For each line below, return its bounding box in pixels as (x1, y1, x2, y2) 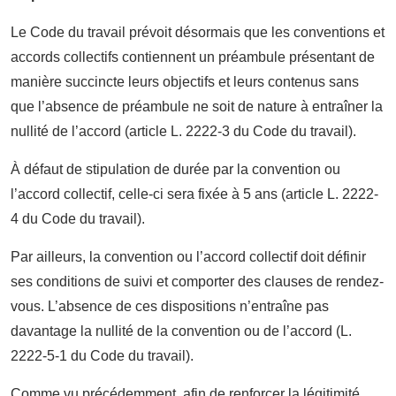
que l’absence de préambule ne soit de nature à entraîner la (11, 98, 383, 114)
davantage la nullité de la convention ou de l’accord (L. (11, 323, 352, 339)
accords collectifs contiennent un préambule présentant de (11, 49, 375, 65)
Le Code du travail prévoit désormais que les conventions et (11, 24, 385, 40)
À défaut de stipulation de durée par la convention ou (11, 161, 340, 177)
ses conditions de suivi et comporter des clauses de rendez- (11, 273, 384, 289)
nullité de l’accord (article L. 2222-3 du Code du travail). (11, 123, 356, 139)
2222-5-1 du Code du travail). (11, 347, 194, 363)
